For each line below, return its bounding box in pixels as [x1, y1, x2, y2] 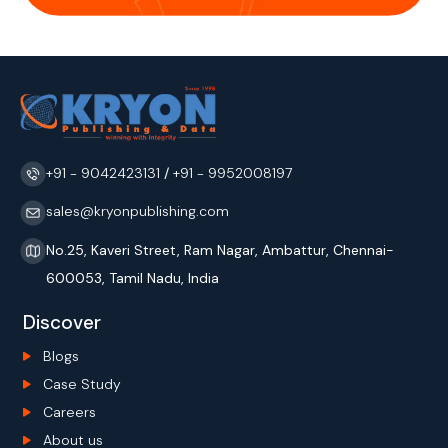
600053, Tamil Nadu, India [46, 268, 219, 287]
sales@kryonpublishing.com [46, 202, 229, 221]
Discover [23, 309, 101, 335]
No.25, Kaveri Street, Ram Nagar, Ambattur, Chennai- [46, 240, 394, 259]
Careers [43, 402, 96, 421]
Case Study [43, 374, 121, 393]
